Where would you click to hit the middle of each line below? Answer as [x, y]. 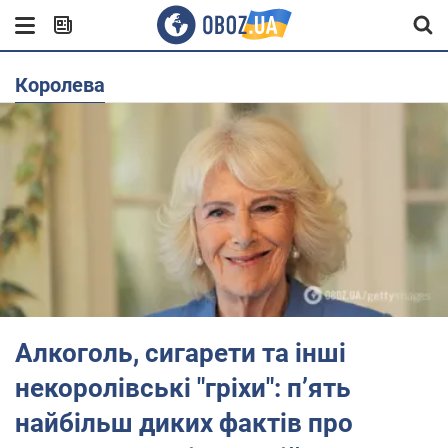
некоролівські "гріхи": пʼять [183, 387]
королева [66, 85]
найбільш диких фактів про [184, 422]
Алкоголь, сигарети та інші [180, 352]
